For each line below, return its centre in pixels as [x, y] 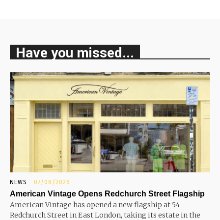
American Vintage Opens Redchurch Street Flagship [107, 194]
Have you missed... [75, 53]
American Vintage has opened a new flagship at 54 [95, 205]
